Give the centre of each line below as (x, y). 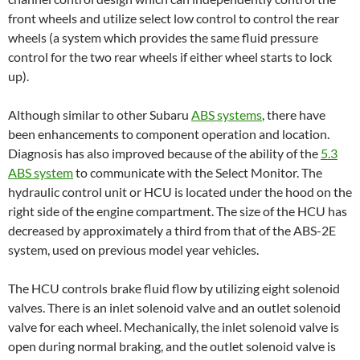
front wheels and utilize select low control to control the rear (174, 18)
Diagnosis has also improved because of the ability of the (164, 153)
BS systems (231, 114)
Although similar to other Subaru (100, 114)
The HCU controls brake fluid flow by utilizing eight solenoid (174, 288)
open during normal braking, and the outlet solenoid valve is (172, 346)
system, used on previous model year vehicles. (133, 249)
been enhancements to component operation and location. (169, 133)
